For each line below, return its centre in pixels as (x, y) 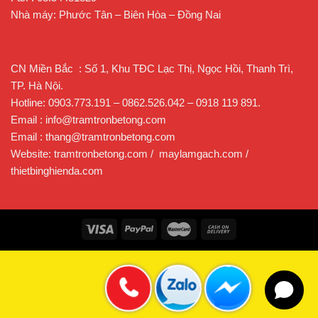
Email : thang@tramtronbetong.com (93, 137)
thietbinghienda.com (57, 171)
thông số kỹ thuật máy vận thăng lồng (159, 48)
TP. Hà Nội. (37, 86)
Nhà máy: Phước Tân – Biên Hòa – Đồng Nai (116, 15)
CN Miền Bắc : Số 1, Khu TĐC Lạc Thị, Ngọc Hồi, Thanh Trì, (152, 69)
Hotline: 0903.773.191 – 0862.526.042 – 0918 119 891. (136, 103)
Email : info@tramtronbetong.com (88, 120)
